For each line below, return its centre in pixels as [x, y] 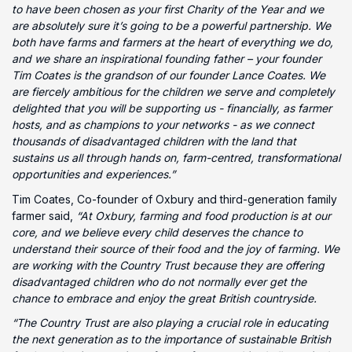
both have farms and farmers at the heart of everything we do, [172, 42]
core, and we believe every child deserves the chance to [157, 232]
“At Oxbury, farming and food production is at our [202, 215]
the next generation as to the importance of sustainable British [171, 339]
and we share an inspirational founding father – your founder [167, 59]
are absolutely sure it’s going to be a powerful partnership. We [171, 26]
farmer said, [42, 215]
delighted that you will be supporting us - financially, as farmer [172, 108]
